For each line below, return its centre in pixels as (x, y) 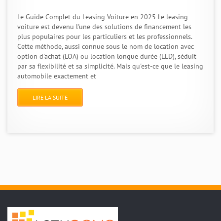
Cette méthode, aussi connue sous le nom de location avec (106, 47)
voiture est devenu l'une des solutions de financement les (104, 27)
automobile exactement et (57, 76)
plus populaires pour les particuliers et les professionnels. (105, 37)
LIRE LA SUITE (50, 98)
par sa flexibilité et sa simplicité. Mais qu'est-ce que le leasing (110, 66)
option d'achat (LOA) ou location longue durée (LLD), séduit (107, 56)
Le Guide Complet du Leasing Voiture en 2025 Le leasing (103, 17)
